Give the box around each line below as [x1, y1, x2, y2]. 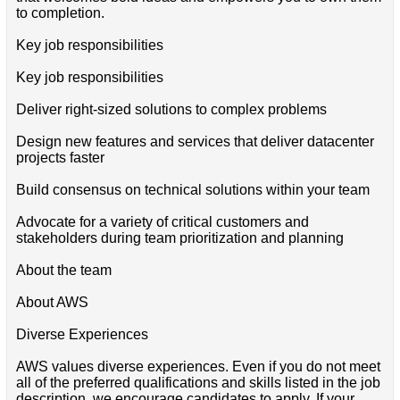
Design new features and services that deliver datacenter [15, 133, 374, 149]
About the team [15, 262, 112, 278]
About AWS [15, 294, 88, 310]
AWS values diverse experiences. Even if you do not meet [15, 358, 380, 374]
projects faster [15, 149, 104, 165]
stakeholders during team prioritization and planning [15, 229, 344, 246]
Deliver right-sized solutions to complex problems [15, 101, 327, 117]
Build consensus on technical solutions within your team [15, 181, 370, 197]
